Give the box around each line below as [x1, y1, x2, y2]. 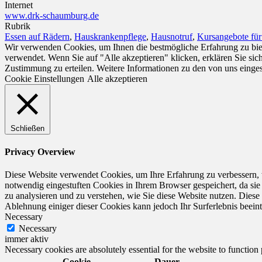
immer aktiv [5, 234, 49, 244]
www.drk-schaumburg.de [5, 10, 99, 20]
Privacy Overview [5, 147, 75, 157]
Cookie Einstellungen [5, 73, 84, 84]
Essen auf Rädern [5, 31, 70, 42]
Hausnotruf [151, 31, 192, 42]
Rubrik [5, 20, 30, 31]
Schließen [11, 123, 44, 133]
